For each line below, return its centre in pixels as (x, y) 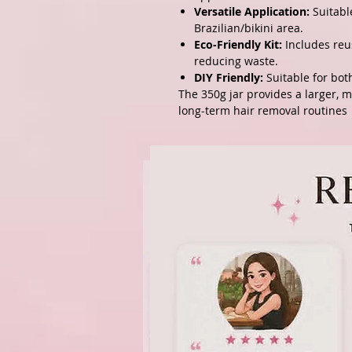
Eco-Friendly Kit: (238, 45)
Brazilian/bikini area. (249, 28)
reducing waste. (236, 61)
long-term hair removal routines (263, 111)
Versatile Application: (252, 12)
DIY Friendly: (229, 78)
